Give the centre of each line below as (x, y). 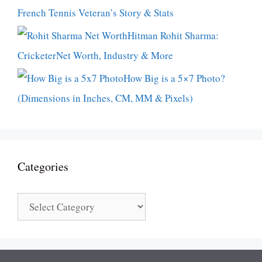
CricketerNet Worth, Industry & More (95, 55)
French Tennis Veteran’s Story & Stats (96, 12)
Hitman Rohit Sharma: (173, 35)
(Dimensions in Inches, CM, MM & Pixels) (105, 98)
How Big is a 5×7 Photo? (174, 78)
